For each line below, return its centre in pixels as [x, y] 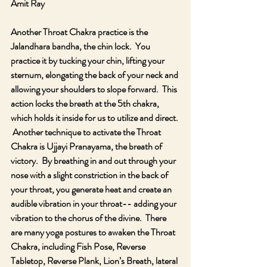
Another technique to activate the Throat [87, 132]
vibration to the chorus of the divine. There [89, 218]
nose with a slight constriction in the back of [90, 175]
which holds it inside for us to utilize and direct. [95, 118]
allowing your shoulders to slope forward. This [95, 89]
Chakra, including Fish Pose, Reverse [79, 246]
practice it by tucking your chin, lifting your [89, 60]
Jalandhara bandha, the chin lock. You [81, 46]
